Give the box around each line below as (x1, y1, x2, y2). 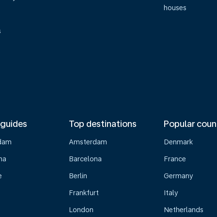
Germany (164, 172, 194, 180)
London (68, 206, 93, 214)
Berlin (68, 172, 87, 180)
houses (164, 4, 187, 12)
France (164, 155, 186, 163)
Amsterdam (68, 138, 107, 146)
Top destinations (68, 119, 137, 129)
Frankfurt (68, 189, 99, 197)
